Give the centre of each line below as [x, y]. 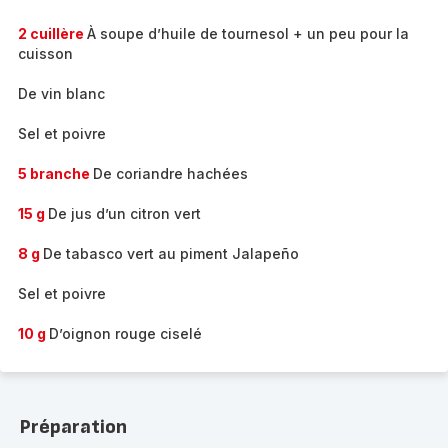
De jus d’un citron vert [124, 213]
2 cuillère [52, 33]
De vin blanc [61, 93]
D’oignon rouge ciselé [125, 333]
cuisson [45, 53]
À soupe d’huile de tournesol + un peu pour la [248, 33]
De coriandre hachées [170, 173]
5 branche [55, 173]
